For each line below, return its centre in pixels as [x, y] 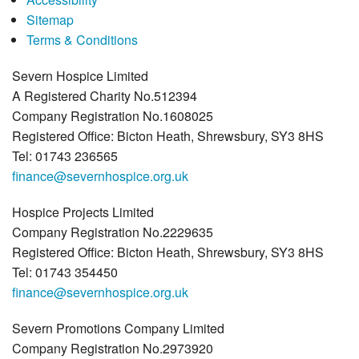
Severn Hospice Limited [80, 75]
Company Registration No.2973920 [113, 348]
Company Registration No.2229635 [113, 232]
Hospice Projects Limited [83, 212]
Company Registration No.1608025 [113, 115]
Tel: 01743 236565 [65, 155]
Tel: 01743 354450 [65, 272]
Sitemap [50, 19]
